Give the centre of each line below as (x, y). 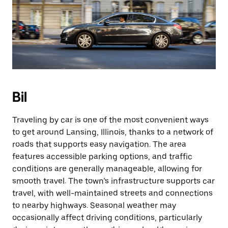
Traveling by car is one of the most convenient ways (110, 120)
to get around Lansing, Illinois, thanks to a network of (113, 132)
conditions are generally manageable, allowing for (107, 169)
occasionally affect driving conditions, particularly (107, 218)
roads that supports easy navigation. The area (99, 144)
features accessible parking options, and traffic (102, 156)
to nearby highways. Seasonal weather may (94, 205)
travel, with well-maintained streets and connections (112, 193)
